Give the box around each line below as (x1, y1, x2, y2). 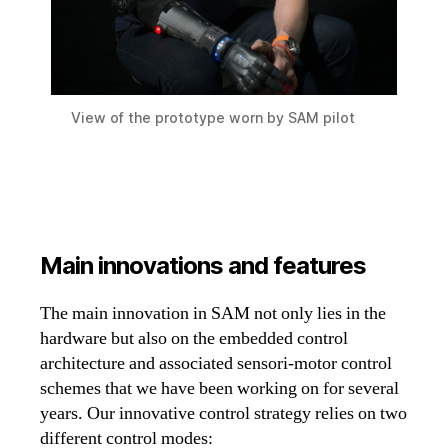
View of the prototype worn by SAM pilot (71, 108, 356, 126)
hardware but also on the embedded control (40, 326, 348, 350)
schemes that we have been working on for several (40, 376, 399, 400)
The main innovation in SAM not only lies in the (40, 301, 386, 325)
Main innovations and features (40, 250, 367, 280)
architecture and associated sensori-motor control (40, 351, 392, 375)
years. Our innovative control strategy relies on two (40, 401, 407, 425)
